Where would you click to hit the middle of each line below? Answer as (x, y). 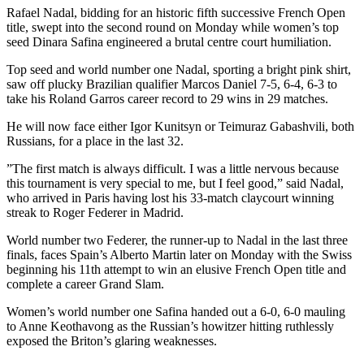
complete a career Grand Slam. (85, 284)
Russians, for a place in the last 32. (95, 141)
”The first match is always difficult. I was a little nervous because (173, 169)
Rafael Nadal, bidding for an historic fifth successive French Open (176, 13)
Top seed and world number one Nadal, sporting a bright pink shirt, (179, 70)
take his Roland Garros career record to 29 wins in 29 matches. (167, 99)
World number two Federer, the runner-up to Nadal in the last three (177, 240)
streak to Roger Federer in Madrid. (95, 213)
